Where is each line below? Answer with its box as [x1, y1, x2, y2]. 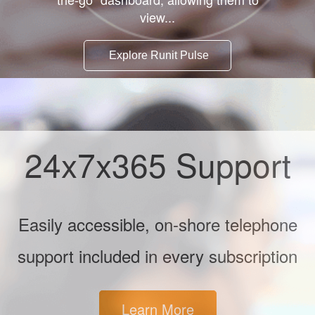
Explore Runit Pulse [109, 49, 209, 62]
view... [140, 8, 175, 27]
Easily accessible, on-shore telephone [18, 212, 297, 237]
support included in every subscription [18, 243, 297, 269]
